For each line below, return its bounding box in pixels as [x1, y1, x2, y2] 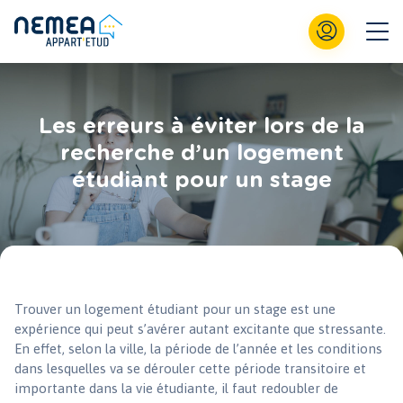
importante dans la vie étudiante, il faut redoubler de [14, 381, 338, 397]
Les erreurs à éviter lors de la [38, 116, 365, 139]
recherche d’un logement [59, 143, 344, 166]
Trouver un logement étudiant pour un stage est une [14, 301, 336, 318]
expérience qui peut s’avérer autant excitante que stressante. [14, 321, 386, 337]
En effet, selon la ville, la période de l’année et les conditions [14, 341, 382, 357]
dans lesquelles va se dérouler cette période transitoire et [14, 361, 366, 377]
